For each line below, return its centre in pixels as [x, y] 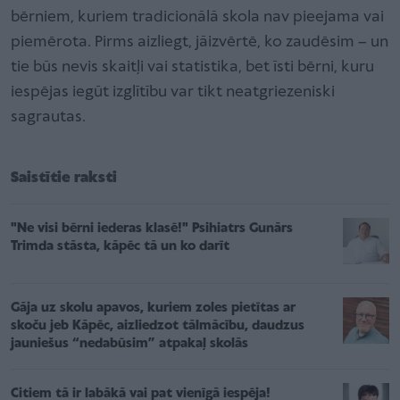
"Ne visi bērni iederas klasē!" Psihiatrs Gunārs [152, 229]
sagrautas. [50, 118]
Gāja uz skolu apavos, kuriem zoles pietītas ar [153, 308]
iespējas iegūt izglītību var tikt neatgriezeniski [173, 93]
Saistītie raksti [64, 179]
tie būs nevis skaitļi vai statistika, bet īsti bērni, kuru [192, 68]
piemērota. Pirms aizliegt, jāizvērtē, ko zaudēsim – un [200, 43]
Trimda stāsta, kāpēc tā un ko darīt [120, 247]
